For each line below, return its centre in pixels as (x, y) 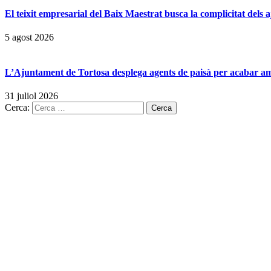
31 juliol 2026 (31, 96)
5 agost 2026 (29, 38)
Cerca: (17, 107)
